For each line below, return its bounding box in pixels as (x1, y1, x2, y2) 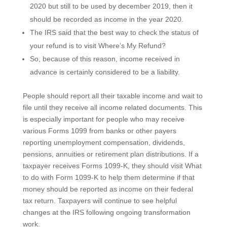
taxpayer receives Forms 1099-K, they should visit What (22, 162, 202, 170)
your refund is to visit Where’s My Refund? (29, 42, 166, 50)
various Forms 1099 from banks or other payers (22, 127, 176, 135)
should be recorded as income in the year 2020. (29, 15, 183, 23)
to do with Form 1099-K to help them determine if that (22, 173, 195, 181)
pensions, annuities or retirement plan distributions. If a (22, 150, 199, 158)
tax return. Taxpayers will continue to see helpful (22, 197, 177, 205)
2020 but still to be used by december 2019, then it (29, 2, 193, 10)
